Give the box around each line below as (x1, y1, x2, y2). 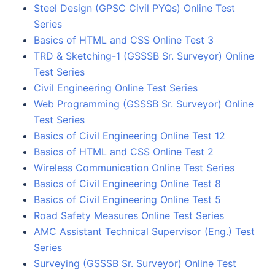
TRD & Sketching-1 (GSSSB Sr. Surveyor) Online (34, 49, 254, 62)
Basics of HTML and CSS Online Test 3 (34, 33, 214, 46)
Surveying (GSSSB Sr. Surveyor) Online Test (34, 257, 236, 269)
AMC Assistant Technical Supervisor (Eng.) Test (34, 225, 255, 238)
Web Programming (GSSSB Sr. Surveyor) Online (34, 97, 254, 110)
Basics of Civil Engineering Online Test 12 (34, 129, 225, 142)
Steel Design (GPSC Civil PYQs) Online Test (34, 1, 235, 14)
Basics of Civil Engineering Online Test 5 (34, 193, 221, 206)
